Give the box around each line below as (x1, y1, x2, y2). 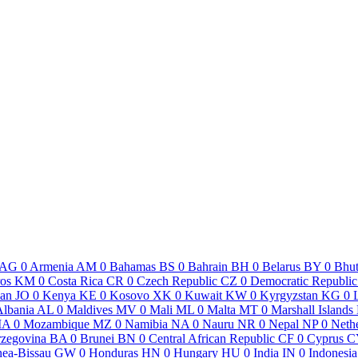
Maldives (66, 302, 113, 316)
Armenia (30, 259, 74, 273)
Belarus (262, 259, 300, 273)
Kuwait (185, 288, 222, 302)
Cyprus (307, 331, 344, 345)
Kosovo (109, 288, 149, 302)
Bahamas (109, 259, 156, 273)
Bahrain (188, 259, 228, 273)
